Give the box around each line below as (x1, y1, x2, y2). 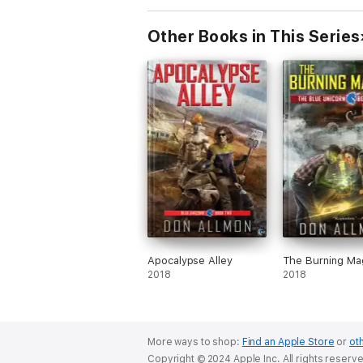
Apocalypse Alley (147, 254, 233, 267)
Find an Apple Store (241, 336, 335, 348)
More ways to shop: (147, 336, 242, 348)
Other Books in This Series (147, 27, 361, 46)
